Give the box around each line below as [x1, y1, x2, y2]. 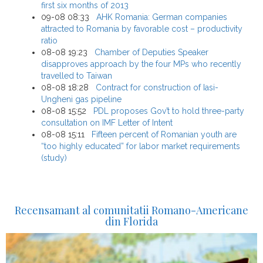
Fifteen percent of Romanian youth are [92, 130, 237, 139]
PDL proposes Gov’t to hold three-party [93, 106, 244, 116]
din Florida [105, 214, 158, 228]
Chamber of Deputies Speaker [95, 48, 208, 57]
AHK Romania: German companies [96, 12, 227, 22]
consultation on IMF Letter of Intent [41, 118, 173, 127]
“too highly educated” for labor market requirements [41, 141, 240, 151]
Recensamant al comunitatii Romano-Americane [15, 203, 248, 217]
